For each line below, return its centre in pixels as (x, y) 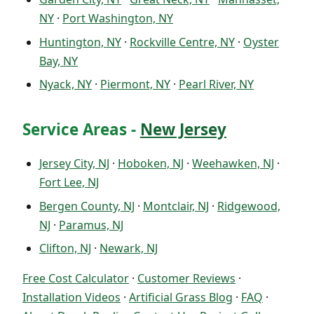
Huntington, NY (80, 42)
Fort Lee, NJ (69, 183)
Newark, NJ (129, 248)
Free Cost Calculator (76, 278)
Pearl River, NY (216, 84)
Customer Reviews (186, 278)
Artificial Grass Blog (181, 297)
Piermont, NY (135, 84)
